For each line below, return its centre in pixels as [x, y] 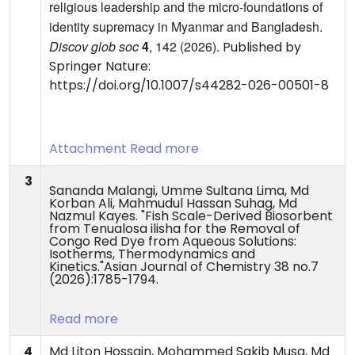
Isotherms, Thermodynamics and [152, 254]
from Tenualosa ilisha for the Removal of [175, 229]
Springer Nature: [100, 67]
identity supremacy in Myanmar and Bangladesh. [186, 27]
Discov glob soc [94, 47]
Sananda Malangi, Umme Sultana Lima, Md [179, 191]
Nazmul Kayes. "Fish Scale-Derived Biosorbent [191, 216]
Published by [262, 48]
